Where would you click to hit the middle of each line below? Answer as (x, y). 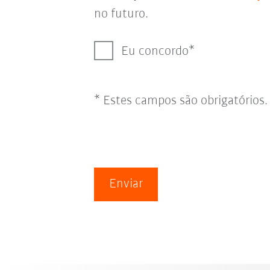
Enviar (126, 184)
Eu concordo (155, 52)
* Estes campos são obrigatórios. (181, 101)
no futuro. (121, 14)
